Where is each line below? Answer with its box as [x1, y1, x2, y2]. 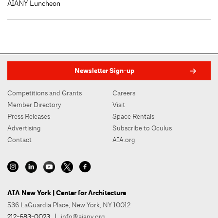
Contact [7, 135, 32, 145]
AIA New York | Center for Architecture [7, 188, 126, 198]
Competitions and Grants [7, 89, 82, 98]
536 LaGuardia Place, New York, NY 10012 [7, 200, 130, 209]
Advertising [7, 124, 41, 133]
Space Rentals [112, 112, 154, 121]
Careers [112, 89, 135, 98]
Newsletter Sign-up [74, 66, 134, 76]
